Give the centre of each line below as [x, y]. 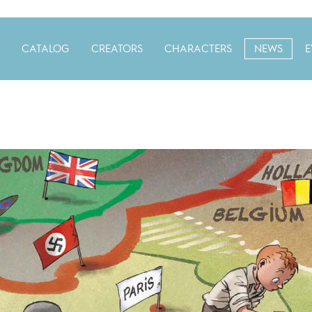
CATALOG [46, 50]
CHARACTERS [198, 50]
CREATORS [117, 50]
